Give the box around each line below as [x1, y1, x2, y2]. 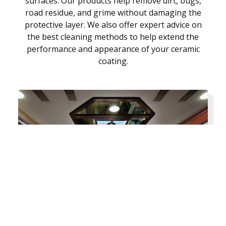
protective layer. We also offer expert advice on [24, 19, 202, 31]
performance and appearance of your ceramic [26, 43, 200, 55]
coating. [98, 55, 128, 67]
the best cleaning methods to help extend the [27, 31, 199, 43]
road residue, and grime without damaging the [25, 7, 201, 19]
